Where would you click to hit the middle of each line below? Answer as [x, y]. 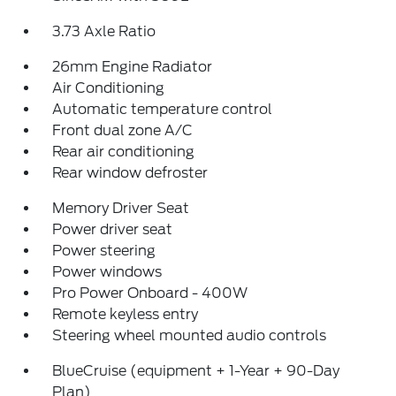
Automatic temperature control [163, 109]
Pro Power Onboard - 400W [150, 293]
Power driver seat [113, 229]
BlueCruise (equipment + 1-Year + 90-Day [196, 371]
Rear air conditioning [124, 152]
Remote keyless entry [126, 314]
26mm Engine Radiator [133, 67]
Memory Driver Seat [121, 208]
